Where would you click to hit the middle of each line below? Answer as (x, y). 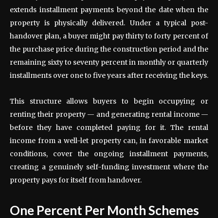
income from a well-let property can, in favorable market (109, 140)
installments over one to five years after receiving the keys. (109, 75)
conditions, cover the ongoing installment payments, (109, 154)
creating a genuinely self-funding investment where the (109, 167)
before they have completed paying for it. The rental (109, 127)
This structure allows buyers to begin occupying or (109, 101)
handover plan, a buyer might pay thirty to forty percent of (109, 36)
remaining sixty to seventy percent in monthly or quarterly (109, 62)
